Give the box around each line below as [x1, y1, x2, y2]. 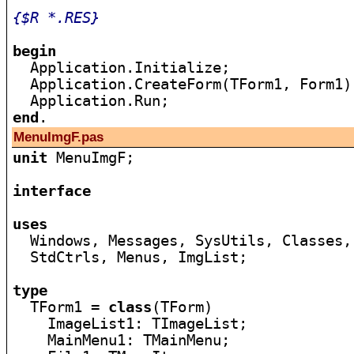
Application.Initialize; [13, 59, 231, 76]
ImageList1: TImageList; [13, 315, 248, 332]
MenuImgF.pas [13, 129, 104, 145]
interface [13, 183, 92, 199]
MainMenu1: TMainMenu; [13, 332, 231, 348]
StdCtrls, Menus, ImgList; [13, 249, 248, 265]
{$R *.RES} [13, 9, 100, 26]
